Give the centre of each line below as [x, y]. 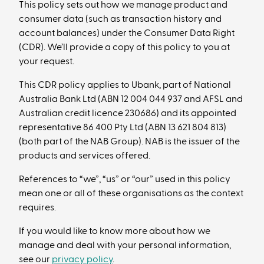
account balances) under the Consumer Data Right [127, 33]
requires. [37, 207]
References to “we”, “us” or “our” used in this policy [125, 179]
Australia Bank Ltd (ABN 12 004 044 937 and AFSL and [131, 99]
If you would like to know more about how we [115, 231]
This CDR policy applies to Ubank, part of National [125, 85]
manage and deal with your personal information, [125, 245]
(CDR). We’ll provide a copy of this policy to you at [124, 47]
